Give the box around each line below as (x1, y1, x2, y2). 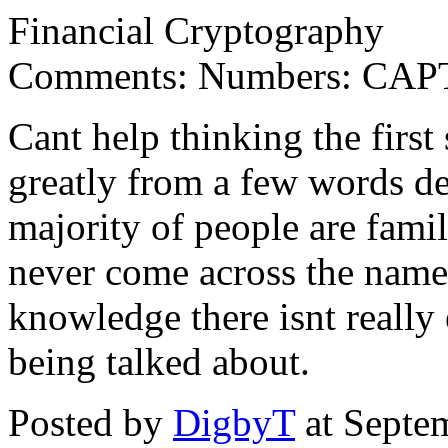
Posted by (8, 401, 173, 444)
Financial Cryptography (8, 9, 384, 52)
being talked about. (8, 340, 310, 383)
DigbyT (173, 401, 295, 444)
